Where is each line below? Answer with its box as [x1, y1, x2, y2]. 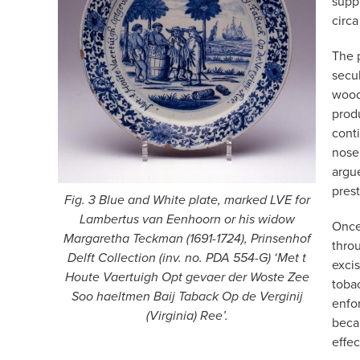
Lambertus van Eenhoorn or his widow [79, 211, 295, 227]
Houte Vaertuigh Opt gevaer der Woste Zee [64, 269, 309, 285]
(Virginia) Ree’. [145, 308, 228, 324]
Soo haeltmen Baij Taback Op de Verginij [71, 288, 303, 305]
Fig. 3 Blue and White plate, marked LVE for [63, 192, 310, 208]
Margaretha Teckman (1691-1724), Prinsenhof [63, 231, 311, 247]
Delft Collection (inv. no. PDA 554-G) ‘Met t [67, 250, 306, 266]
